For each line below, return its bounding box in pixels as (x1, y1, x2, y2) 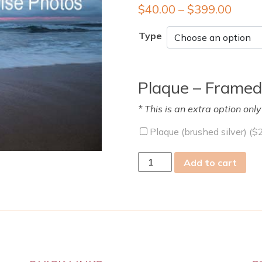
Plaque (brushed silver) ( (147, 126, 252, 137)
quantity (137, 209, 173, 220)
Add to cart (184, 156, 237, 168)
